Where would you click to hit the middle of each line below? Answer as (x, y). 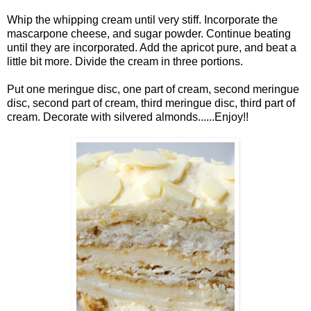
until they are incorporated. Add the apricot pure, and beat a (152, 47)
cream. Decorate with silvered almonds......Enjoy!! (128, 117)
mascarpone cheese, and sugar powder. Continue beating (149, 33)
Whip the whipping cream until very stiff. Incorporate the (142, 19)
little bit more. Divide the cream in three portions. (125, 61)
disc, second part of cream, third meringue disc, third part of (151, 103)
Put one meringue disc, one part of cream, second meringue (153, 89)
